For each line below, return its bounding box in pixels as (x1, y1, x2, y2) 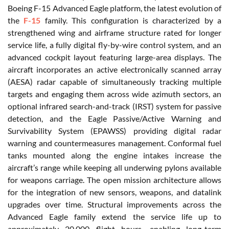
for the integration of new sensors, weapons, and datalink (8, 187, 221, 197)
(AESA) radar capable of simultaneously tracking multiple (8, 76, 221, 86)
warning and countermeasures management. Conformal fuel (8, 138, 221, 148)
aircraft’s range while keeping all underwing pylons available (8, 162, 221, 172)
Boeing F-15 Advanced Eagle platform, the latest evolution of (8, 3, 221, 13)
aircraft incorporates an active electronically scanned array (8, 64, 221, 74)
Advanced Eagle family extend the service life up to (8, 211, 221, 221)
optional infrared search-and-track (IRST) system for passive (8, 101, 221, 111)
